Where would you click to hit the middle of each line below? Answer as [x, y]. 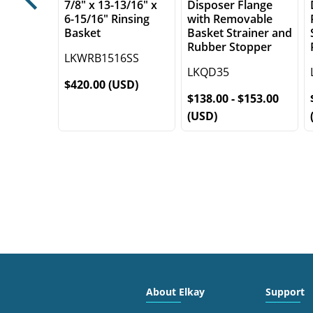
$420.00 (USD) [101, 85]
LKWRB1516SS [101, 58]
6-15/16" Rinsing [107, 19]
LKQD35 [208, 72]
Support [285, 291]
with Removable [230, 19]
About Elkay [175, 291]
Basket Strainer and [239, 33]
